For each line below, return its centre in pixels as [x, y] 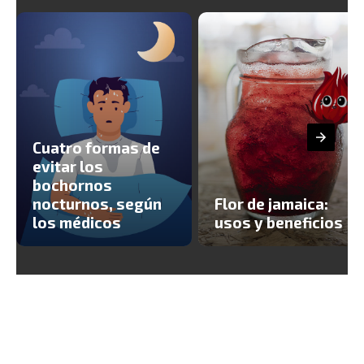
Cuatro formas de [96, 147]
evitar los [68, 166]
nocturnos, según [97, 203]
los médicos [77, 222]
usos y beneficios [279, 222]
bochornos [72, 184]
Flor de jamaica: [271, 203]
